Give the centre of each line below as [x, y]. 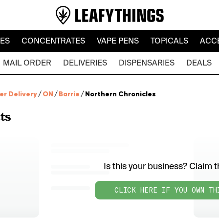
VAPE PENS [118, 41]
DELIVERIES [85, 63]
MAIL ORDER [27, 63]
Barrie [69, 94]
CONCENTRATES [53, 41]
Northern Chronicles [120, 94]
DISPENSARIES [146, 63]
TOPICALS [169, 41]
